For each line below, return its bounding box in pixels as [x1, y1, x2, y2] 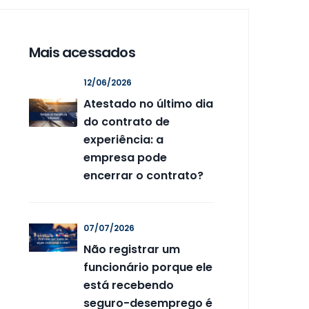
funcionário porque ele [83, 259, 212, 275]
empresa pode [83, 150, 167, 166]
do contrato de [83, 114, 170, 130]
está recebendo [83, 277, 174, 293]
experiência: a [83, 132, 163, 148]
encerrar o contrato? [83, 168, 203, 183]
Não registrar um [83, 241, 180, 257]
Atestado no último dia [83, 96, 213, 112]
